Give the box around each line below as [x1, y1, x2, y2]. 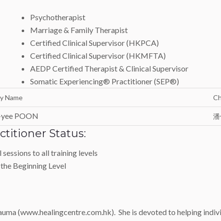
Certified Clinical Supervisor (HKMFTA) [30, 51, 166, 60]
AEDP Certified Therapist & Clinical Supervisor [30, 64, 188, 73]
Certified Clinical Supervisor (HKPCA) [30, 38, 159, 47]
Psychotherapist [30, 12, 85, 22]
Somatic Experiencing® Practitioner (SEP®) [30, 76, 179, 86]
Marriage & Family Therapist [30, 25, 128, 35]
